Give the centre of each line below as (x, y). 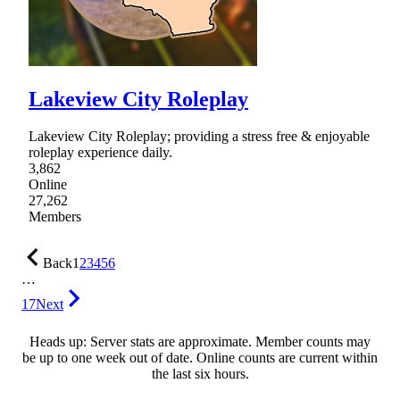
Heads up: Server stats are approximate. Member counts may (200, 342)
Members (55, 217)
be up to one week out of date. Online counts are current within (200, 358)
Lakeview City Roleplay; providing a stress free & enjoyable (199, 137)
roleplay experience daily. (100, 153)
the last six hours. (200, 374)
